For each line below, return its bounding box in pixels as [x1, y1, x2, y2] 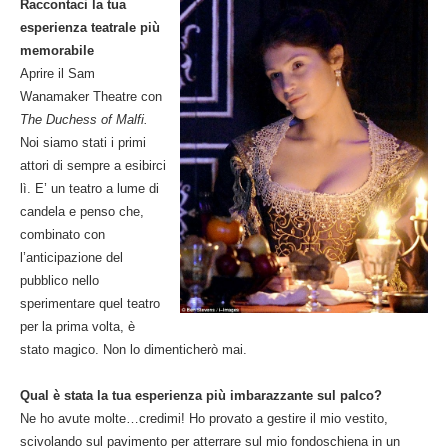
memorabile [20, 43, 94, 59]
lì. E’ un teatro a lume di [20, 181, 159, 197]
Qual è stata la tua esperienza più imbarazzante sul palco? [20, 388, 382, 404]
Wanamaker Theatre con [20, 89, 162, 105]
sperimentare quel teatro [20, 296, 160, 312]
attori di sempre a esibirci [20, 158, 166, 174]
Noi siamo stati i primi [20, 135, 146, 151]
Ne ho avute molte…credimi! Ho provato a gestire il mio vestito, [20, 411, 388, 427]
